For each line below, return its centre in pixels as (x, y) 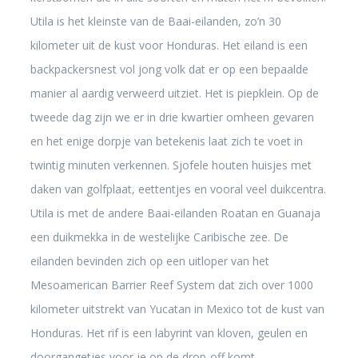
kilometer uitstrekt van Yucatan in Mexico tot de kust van (177, 309)
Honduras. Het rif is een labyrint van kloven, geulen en (169, 333)
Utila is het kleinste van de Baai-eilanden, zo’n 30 (155, 21)
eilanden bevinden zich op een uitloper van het (149, 261)
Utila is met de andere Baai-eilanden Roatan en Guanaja (175, 213)
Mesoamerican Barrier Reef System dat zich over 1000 (171, 285)
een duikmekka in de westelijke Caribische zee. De (159, 237)
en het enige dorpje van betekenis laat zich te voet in (166, 141)
